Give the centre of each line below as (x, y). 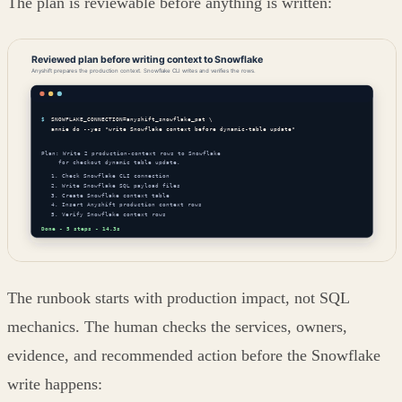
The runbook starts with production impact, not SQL (178, 297)
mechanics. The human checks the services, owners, (177, 326)
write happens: (55, 384)
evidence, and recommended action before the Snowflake (194, 355)
